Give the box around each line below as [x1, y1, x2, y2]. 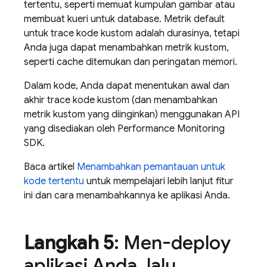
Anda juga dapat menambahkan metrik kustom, [24, 42, 229, 54]
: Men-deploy [114, 231, 231, 254]
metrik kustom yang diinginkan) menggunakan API [24, 108, 240, 120]
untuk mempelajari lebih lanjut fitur [84, 175, 234, 187]
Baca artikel [24, 161, 77, 173]
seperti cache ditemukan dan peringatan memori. [24, 56, 237, 68]
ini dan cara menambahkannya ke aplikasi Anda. [24, 190, 230, 201]
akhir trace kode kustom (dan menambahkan [24, 94, 218, 106]
